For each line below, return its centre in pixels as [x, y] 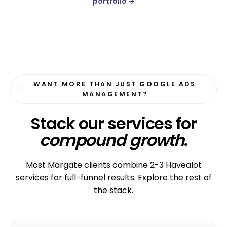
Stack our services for [113, 124]
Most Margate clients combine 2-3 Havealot [113, 165]
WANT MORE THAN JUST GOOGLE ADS [115, 84]
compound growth [112, 140]
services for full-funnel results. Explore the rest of [113, 177]
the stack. [113, 190]
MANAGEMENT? [115, 94]
